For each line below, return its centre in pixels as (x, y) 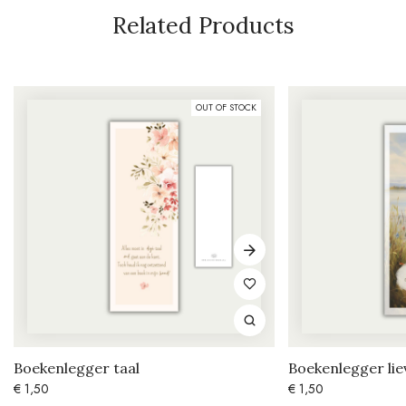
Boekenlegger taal (77, 368)
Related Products (203, 26)
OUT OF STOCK (226, 108)
